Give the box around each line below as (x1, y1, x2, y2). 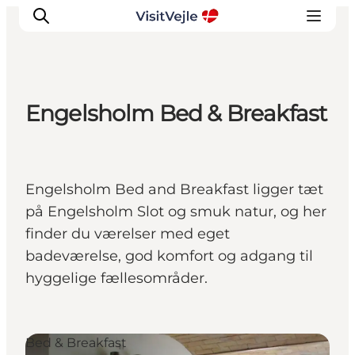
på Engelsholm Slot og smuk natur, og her (25, 203, 326, 221)
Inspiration (32, 192, 117, 211)
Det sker (32, 147, 98, 166)
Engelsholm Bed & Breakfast (25, 100, 327, 128)
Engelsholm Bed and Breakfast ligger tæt (25, 181, 323, 199)
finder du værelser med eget (25, 225, 230, 243)
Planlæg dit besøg (32, 170, 177, 189)
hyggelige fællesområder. (25, 269, 208, 288)
